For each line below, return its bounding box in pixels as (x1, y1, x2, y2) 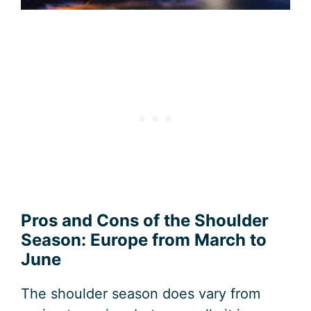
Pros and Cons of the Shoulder (21, 210, 269, 231)
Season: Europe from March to (21, 230, 267, 251)
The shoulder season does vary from (21, 285, 260, 303)
